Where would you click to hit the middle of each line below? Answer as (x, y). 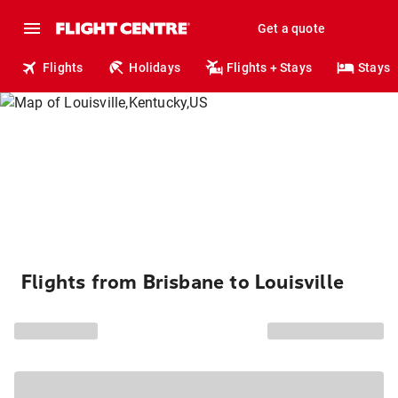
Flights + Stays (270, 68)
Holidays (155, 68)
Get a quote (291, 28)
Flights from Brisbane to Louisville (183, 283)
